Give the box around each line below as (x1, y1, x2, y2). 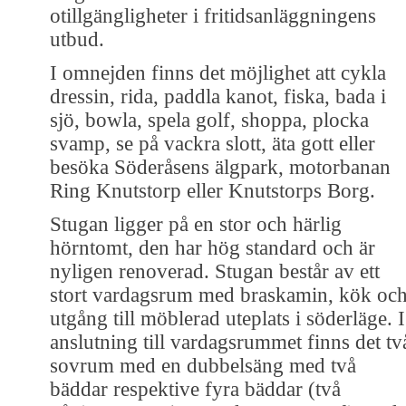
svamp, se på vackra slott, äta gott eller (50, 131, 375, 155)
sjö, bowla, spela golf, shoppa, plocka (50, 108, 369, 131)
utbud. (50, 27, 104, 51)
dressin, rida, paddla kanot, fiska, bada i (50, 84, 386, 108)
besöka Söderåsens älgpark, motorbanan (50, 155, 391, 179)
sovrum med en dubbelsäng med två (50, 353, 356, 377)
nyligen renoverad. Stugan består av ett (50, 259, 380, 283)
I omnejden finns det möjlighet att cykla (50, 61, 386, 84)
